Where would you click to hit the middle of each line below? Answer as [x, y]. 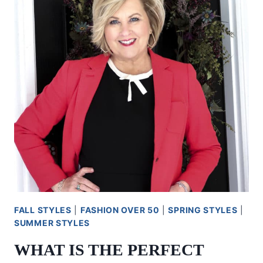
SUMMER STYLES [52, 223]
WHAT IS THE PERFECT [109, 250]
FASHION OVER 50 [120, 210]
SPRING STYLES [203, 210]
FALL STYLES [43, 210]
